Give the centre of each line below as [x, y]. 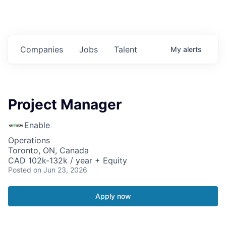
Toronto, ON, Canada [48, 151]
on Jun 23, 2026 [60, 170]
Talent [126, 50]
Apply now [113, 196]
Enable [37, 125]
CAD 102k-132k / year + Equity [68, 161]
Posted [20, 170]
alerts [192, 49]
